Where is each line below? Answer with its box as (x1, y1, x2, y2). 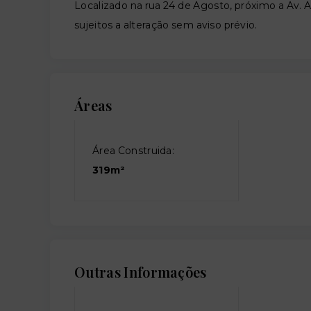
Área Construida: (92, 144, 175, 157)
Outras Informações (74, 262, 207, 281)
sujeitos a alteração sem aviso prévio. (74, 19, 258, 31)
